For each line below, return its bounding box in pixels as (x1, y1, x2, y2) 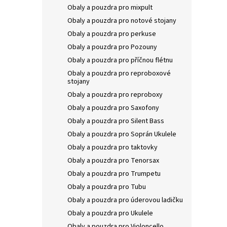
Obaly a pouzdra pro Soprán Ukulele (67, 129, 176, 139)
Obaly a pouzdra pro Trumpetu (67, 168, 161, 179)
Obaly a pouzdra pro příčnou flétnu (67, 55, 173, 65)
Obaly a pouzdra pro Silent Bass (67, 116, 164, 126)
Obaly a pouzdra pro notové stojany (67, 15, 176, 26)
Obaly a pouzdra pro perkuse (67, 28, 156, 39)
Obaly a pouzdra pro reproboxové (67, 68, 171, 79)
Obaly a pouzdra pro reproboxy (67, 89, 163, 100)
